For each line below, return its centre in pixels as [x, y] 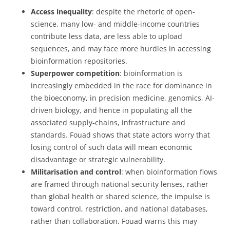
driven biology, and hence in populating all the [111, 110]
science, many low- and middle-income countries [115, 24]
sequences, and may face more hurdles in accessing [121, 48]
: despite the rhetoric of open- [143, 11]
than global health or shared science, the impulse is [120, 196]
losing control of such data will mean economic [112, 147]
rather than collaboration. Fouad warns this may [114, 221]
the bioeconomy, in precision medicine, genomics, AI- [123, 98]
